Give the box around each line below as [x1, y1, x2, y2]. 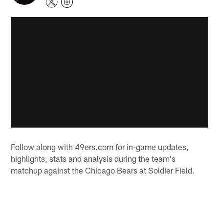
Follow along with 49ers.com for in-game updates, [11, 141, 189, 152]
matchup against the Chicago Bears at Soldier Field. [11, 165, 195, 175]
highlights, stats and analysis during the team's [11, 153, 176, 163]
